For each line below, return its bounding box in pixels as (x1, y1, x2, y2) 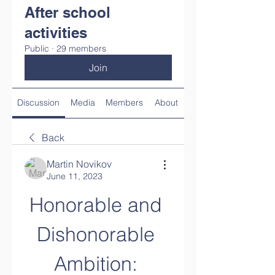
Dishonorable (36, 222, 155, 246)
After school (25, 4, 110, 21)
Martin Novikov (47, 158, 112, 170)
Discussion (17, 97, 60, 108)
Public (25, 43, 49, 54)
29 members (56, 43, 106, 54)
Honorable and (29, 193, 162, 217)
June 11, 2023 (47, 171, 103, 182)
